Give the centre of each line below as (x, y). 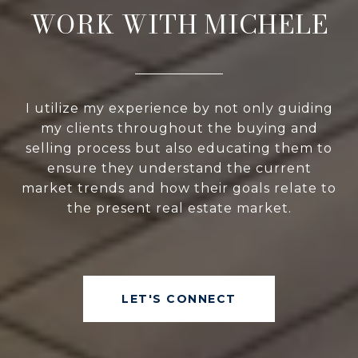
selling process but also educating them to (179, 149)
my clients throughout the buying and (179, 129)
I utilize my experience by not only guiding (179, 109)
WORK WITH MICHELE (179, 25)
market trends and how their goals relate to (179, 189)
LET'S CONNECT (179, 299)
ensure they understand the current (179, 169)
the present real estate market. (179, 209)
